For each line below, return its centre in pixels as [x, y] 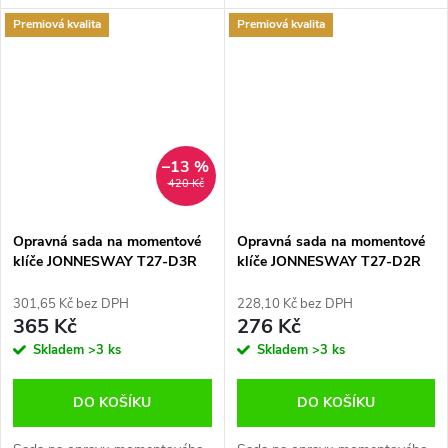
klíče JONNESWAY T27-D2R [328, 261]
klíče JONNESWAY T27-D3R [105, 261]
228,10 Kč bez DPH [294, 303]
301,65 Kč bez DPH [71, 303]
